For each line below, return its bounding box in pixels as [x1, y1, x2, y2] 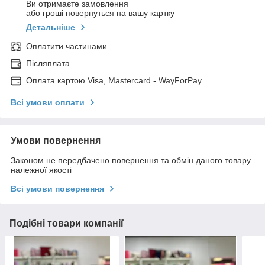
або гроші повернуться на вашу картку [26, 8, 174, 18]
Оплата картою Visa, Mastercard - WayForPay [26, 76, 202, 86]
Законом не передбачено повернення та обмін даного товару [11, 156, 251, 166]
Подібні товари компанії [9, 218, 124, 229]
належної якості [11, 165, 72, 175]
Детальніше [26, 22, 75, 33]
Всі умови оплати [11, 98, 85, 108]
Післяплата [26, 59, 70, 69]
